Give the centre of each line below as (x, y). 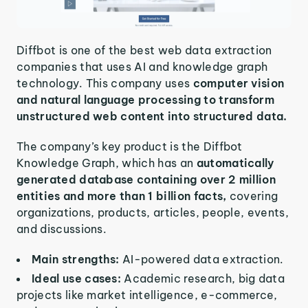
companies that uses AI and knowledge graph (142, 67)
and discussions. (62, 229)
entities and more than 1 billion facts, (123, 196)
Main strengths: (77, 260)
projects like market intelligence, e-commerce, (147, 295)
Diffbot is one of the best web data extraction (144, 51)
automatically (235, 163)
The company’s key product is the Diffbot (130, 147)
